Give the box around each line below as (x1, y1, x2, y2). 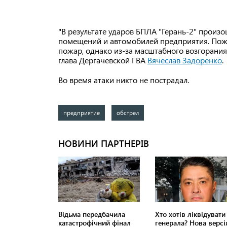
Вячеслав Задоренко (147, 55, 222, 66)
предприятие (63, 108, 100, 117)
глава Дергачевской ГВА (58, 55, 147, 66)
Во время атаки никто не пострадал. (58, 74, 189, 86)
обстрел (116, 108, 139, 117)
